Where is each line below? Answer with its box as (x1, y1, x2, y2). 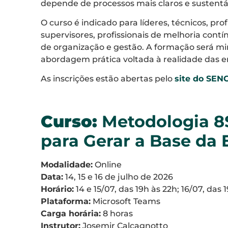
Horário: (41, 184, 74, 194)
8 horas (101, 208, 133, 218)
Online (93, 159, 122, 169)
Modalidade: (41, 159, 93, 169)
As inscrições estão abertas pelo (41, 74, 175, 84)
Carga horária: (41, 208, 101, 218)
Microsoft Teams (91, 196, 160, 206)
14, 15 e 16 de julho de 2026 (63, 172, 173, 182)
